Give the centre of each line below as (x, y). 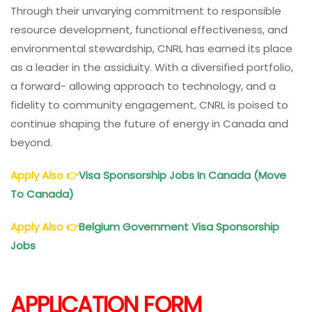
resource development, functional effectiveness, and (149, 29)
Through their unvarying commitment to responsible (146, 10)
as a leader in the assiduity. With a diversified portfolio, (152, 67)
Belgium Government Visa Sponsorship (179, 226)
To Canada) (44, 194)
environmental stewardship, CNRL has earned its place (151, 48)
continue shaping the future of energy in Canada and (149, 123)
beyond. (31, 142)
